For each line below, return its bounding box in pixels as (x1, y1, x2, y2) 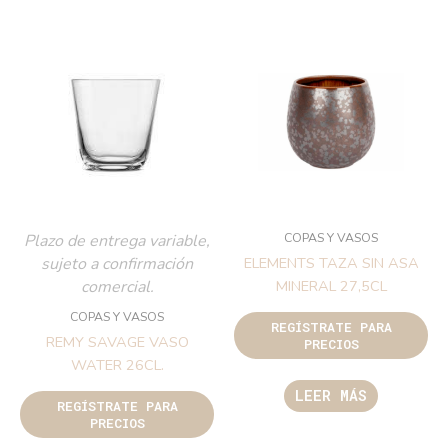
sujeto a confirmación (41, 253, 193, 276)
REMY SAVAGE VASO (45, 332, 189, 353)
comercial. (80, 276, 154, 299)
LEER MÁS (295, 386, 367, 406)
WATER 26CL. (70, 355, 164, 376)
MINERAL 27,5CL (275, 276, 387, 297)
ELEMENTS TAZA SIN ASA (243, 253, 419, 274)
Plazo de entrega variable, (24, 230, 210, 253)
